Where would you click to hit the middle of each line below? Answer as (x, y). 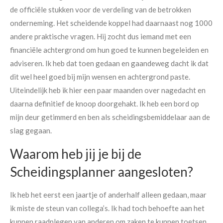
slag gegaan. (31, 130)
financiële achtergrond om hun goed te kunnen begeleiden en (109, 50)
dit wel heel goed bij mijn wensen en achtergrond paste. (100, 76)
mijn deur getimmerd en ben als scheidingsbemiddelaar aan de (110, 117)
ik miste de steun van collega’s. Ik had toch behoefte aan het (107, 208)
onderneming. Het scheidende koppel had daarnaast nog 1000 (111, 23)
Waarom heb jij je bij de (76, 154)
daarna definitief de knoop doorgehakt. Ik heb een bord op (105, 103)
